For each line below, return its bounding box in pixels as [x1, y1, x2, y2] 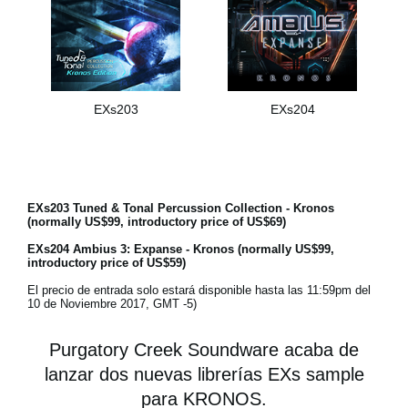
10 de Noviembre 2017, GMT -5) [27, 296, 197, 311]
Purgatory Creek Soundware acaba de [49, 339, 359, 360]
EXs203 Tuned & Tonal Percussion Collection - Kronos [27, 200, 334, 215]
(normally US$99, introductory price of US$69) [27, 214, 286, 229]
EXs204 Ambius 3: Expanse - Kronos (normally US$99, [27, 241, 334, 256]
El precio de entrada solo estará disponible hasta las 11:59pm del [27, 282, 371, 297]
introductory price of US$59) [27, 255, 186, 270]
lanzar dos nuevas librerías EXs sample [44, 363, 364, 384]
